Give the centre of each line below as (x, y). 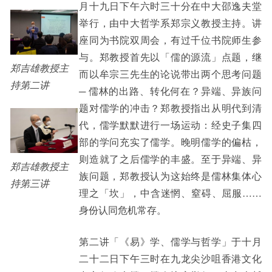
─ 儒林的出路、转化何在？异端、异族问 (170, 91)
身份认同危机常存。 (123, 210)
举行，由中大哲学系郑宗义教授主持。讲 (170, 23)
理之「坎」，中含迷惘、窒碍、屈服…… (170, 193)
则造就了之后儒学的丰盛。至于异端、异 (170, 159)
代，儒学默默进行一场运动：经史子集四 (170, 125)
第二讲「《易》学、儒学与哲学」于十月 (170, 241)
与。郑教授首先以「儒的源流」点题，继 (170, 57)
